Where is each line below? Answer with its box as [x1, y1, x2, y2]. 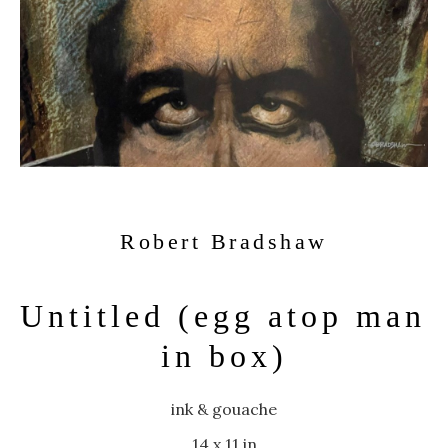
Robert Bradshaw [120, 229, 328, 254]
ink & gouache [171, 399, 277, 419]
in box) [160, 338, 288, 374]
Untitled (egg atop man [20, 298, 426, 334]
